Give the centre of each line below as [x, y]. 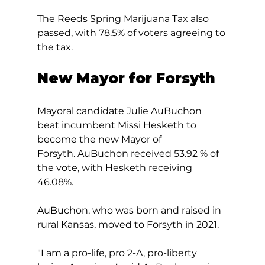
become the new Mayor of [100, 139]
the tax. [55, 47]
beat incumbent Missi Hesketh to [118, 125]
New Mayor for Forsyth [126, 78]
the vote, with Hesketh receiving [116, 167]
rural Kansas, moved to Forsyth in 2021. [130, 224]
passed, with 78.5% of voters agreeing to [132, 33]
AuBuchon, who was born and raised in [130, 210]
